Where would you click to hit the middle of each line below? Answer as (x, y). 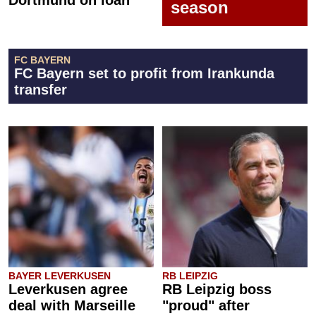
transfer (41, 90)
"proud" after (206, 305)
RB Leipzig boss (217, 289)
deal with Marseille (72, 305)
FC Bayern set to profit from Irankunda (144, 73)
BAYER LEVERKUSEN (60, 276)
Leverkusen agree (68, 289)
